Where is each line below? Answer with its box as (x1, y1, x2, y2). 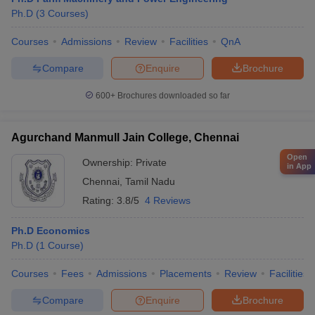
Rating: (82, 195, 117, 206)
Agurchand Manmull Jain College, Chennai (11, 131, 239, 143)
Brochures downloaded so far (115, 91, 230, 101)
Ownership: (82, 157, 136, 168)
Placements (160, 268, 212, 279)
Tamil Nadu (125, 176, 175, 187)
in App (287, 161, 311, 170)
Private (136, 157, 167, 168)
